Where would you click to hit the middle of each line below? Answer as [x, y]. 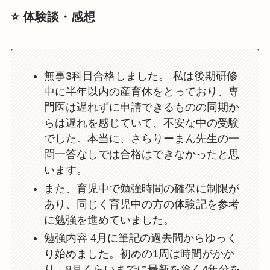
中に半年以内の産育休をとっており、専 [141, 92]
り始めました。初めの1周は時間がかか [139, 254]
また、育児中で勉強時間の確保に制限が [141, 188]
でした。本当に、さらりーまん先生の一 [141, 139]
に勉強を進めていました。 [109, 220]
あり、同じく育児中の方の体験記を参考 [141, 204]
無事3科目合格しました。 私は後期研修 [140, 76]
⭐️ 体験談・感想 [53, 17]
